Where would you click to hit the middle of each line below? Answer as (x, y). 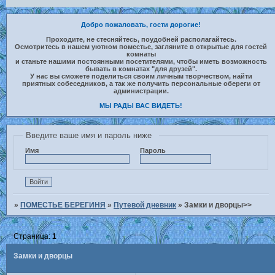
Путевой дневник (145, 205)
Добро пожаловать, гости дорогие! (141, 25)
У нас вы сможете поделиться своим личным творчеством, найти (141, 76)
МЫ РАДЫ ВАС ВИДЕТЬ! (141, 106)
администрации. (141, 91)
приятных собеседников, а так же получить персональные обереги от (141, 83)
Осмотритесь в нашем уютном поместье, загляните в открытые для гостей (141, 47)
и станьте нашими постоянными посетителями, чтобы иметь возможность (141, 61)
